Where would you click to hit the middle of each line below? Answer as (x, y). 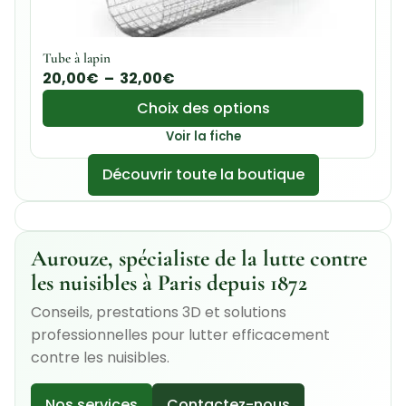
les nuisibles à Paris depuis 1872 (169, 282)
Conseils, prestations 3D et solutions (158, 313)
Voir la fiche (203, 137)
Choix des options (203, 109)
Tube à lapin (76, 58)
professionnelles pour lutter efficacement (180, 335)
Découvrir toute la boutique (203, 175)
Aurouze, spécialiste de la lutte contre (198, 258)
